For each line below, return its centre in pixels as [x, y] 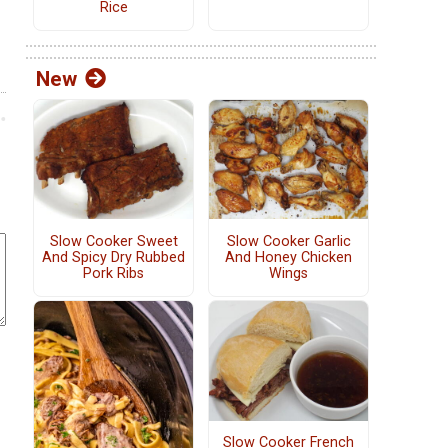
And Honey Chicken [288, 257]
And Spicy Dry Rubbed [113, 257]
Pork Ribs [113, 273]
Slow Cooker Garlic [288, 241]
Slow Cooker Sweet [113, 241]
